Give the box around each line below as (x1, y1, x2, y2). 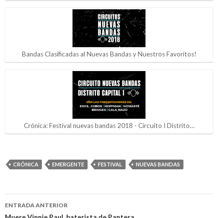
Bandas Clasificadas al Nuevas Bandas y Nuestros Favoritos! (21, 50, 197, 58)
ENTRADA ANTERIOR (5, 201, 68, 209)
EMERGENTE (52, 161, 84, 168)
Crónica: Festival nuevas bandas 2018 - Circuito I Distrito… (23, 121, 195, 129)
